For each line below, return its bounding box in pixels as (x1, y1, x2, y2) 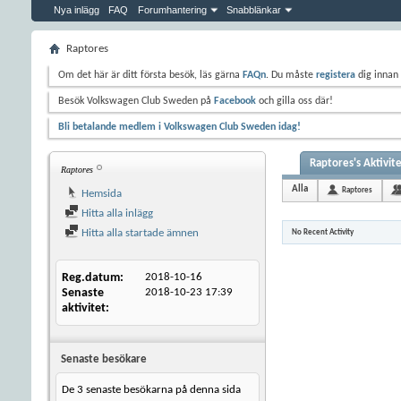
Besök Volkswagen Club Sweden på (58, 96, 214, 107)
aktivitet (62, 302, 106, 315)
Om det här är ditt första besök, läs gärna (58, 70, 243, 81)
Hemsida (79, 188, 122, 200)
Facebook (214, 96, 256, 107)
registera (316, 70, 355, 81)
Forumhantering (138, 4, 207, 15)
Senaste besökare (61, 354, 147, 365)
